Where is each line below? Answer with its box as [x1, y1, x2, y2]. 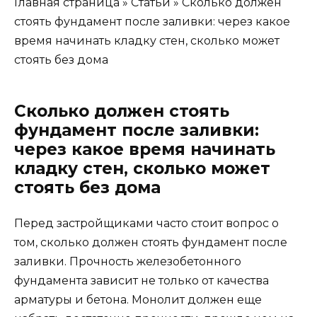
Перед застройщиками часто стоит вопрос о [14, 217, 279, 231]
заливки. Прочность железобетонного [14, 255, 241, 269]
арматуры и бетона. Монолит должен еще [14, 293, 262, 307]
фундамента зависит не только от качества [14, 274, 269, 288]
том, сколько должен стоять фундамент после [14, 236, 287, 250]
